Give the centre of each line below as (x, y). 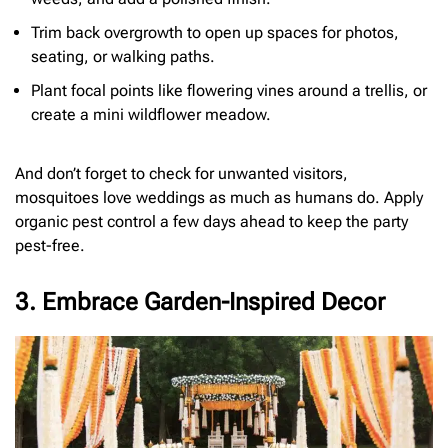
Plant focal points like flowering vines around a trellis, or (229, 91)
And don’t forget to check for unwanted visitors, (181, 174)
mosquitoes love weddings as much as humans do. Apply (219, 198)
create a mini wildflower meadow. (151, 115)
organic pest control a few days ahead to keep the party (211, 222)
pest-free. (50, 246)
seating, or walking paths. (123, 57)
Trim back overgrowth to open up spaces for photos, (215, 33)
